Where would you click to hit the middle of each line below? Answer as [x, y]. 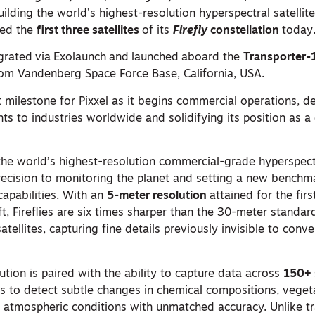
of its [158, 31]
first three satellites [88, 31]
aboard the [211, 58]
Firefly [192, 31]
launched [155, 58]
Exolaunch [80, 58]
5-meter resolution [157, 197]
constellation [246, 31]
